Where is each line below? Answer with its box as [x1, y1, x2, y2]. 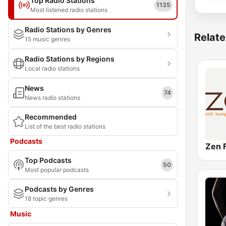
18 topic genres [25, 195, 68, 202]
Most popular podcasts [25, 166, 89, 174]
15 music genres [25, 35, 70, 43]
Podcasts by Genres [25, 185, 94, 193]
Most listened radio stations [30, 6, 107, 14]
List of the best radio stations [25, 123, 105, 130]
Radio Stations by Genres [25, 25, 111, 34]
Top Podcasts [25, 156, 72, 164]
